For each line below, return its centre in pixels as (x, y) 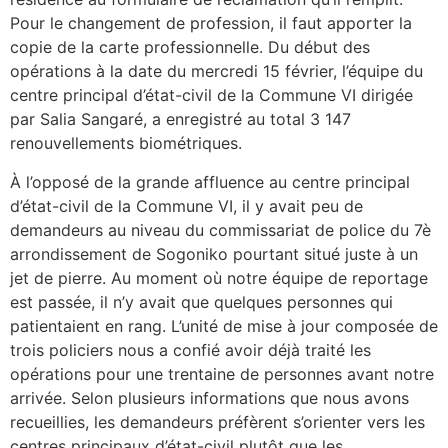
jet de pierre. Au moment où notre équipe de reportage (219, 277)
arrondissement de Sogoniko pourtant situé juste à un (214, 253)
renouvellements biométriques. (126, 143)
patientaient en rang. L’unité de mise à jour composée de (224, 325)
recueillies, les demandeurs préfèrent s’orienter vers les (217, 421)
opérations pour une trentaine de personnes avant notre (222, 373)
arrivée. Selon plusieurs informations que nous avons (209, 397)
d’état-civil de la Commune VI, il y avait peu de (186, 205)
